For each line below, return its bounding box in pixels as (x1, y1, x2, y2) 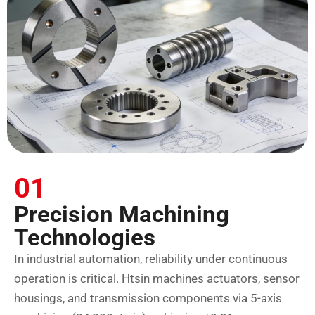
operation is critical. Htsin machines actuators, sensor (14, 271, 300, 285)
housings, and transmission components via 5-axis (14, 290, 282, 305)
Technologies (14, 223, 155, 251)
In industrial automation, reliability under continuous (14, 251, 288, 266)
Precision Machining (14, 200, 229, 228)
